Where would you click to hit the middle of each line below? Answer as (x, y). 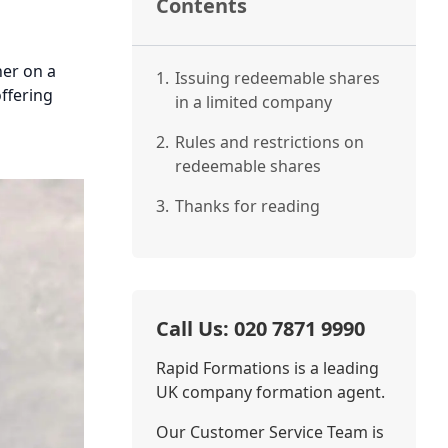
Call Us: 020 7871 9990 (260, 328)
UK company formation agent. (270, 392)
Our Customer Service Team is (269, 432)
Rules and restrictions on (269, 142)
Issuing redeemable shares (277, 78)
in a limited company (255, 102)
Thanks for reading (247, 206)
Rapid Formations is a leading (267, 368)
